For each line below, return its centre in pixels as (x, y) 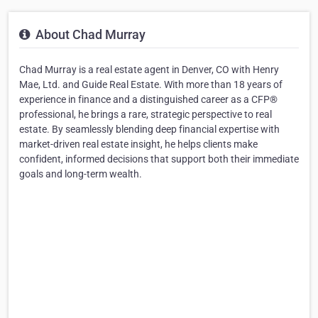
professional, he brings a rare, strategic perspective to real (146, 115)
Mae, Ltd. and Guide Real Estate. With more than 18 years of (151, 85)
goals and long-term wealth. (81, 174)
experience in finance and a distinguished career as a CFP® (148, 100)
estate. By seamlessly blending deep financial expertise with (149, 130)
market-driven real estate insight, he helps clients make (138, 144)
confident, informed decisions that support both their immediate (159, 159)
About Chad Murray (89, 35)
